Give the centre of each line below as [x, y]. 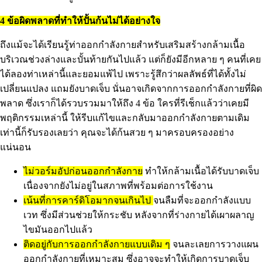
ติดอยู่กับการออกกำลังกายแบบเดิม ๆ [97, 244]
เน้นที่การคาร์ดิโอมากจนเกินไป [88, 201]
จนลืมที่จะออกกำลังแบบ [202, 201]
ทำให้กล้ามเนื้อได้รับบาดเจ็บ [201, 171]
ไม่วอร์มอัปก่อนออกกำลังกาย [83, 171]
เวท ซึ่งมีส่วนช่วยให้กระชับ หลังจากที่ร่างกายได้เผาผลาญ [139, 215]
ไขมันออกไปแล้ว [58, 230]
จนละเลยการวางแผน [214, 244]
